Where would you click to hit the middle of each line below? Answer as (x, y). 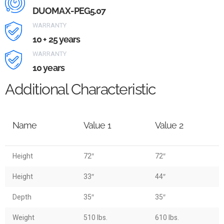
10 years (48, 68)
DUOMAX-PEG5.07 (69, 11)
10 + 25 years (56, 39)
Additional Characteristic (80, 89)
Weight (23, 218)
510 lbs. (95, 218)
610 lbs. (167, 218)
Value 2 (169, 125)
